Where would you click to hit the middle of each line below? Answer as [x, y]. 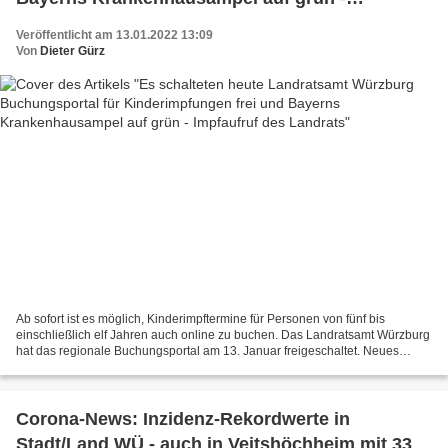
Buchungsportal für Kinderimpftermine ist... [131, 366]
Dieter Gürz [72, 51]
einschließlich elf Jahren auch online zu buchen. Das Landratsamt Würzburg [223, 334]
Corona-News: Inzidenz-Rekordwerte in [183, 418]
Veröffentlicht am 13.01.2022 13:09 [114, 35]
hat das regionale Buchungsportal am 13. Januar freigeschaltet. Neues [207, 350]
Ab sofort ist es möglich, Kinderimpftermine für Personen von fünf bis [200, 318]
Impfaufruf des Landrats [119, 23]
